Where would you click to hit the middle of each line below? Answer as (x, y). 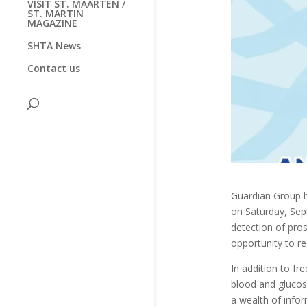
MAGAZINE (52, 23)
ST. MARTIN (56, 13)
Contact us (54, 68)
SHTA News (54, 45)
